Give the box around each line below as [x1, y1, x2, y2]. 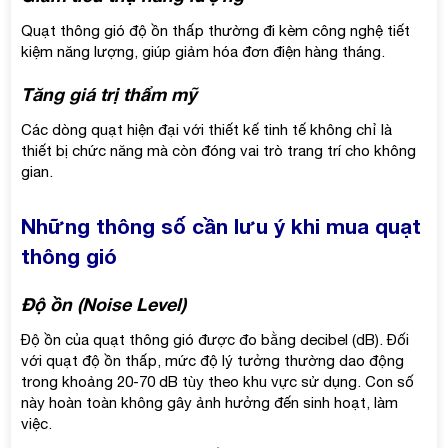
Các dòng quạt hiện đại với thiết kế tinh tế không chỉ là [21, 120, 393, 138]
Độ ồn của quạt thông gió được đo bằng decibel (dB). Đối [21, 330, 410, 348]
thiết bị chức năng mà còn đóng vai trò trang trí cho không [21, 141, 417, 159]
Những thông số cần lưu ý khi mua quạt [21, 213, 422, 239]
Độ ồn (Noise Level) [21, 292, 187, 315]
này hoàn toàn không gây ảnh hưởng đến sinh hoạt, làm [21, 393, 399, 411]
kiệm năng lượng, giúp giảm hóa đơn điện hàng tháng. [21, 42, 386, 60]
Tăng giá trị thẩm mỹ [21, 82, 198, 105]
